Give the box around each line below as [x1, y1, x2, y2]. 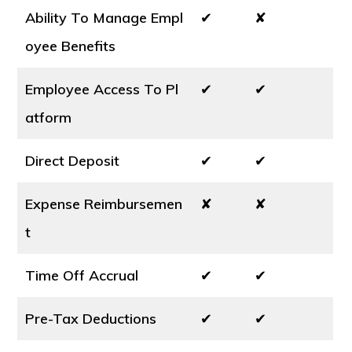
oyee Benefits [25, 37, 116, 55]
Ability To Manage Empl [25, 9, 184, 27]
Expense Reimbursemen [25, 195, 183, 213]
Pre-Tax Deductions [25, 310, 157, 328]
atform [25, 108, 72, 126]
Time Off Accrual [25, 266, 139, 284]
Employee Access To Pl [25, 80, 179, 98]
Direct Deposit [25, 152, 120, 170]
